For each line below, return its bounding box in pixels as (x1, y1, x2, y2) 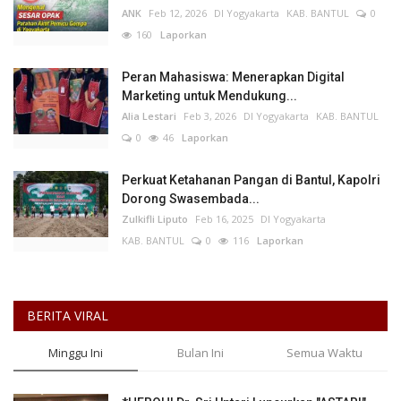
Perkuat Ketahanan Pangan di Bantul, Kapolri (122, 173, 380, 188)
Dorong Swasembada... (122, 192, 260, 207)
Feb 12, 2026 (149, 6, 207, 21)
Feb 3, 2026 (183, 109, 236, 124)
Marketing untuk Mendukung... (122, 89, 297, 104)
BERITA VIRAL (27, 307, 108, 325)
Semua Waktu (286, 345, 363, 362)
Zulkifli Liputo (122, 212, 188, 226)
